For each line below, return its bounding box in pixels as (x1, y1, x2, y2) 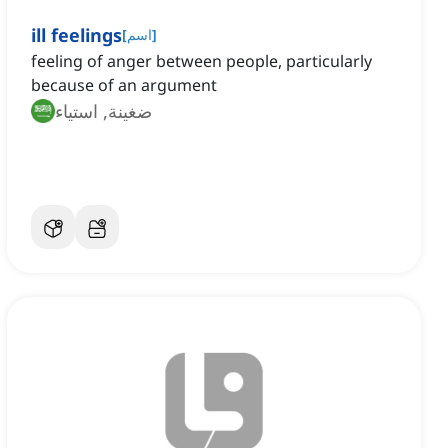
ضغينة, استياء (55, 99, 152, 124)
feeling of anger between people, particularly (31, 50, 372, 73)
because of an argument (31, 74, 217, 97)
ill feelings (31, 23, 122, 48)
